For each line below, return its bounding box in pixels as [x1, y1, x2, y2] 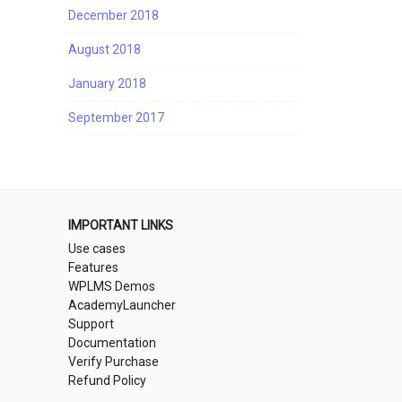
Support [68, 317, 114, 331]
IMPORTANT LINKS [68, 218, 173, 232]
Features [68, 260, 118, 275]
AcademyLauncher [68, 298, 176, 312]
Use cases [68, 241, 126, 256]
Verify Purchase [68, 354, 159, 369]
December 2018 [68, 8, 159, 22]
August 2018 [68, 42, 141, 57]
